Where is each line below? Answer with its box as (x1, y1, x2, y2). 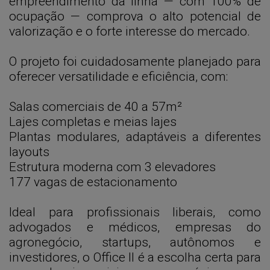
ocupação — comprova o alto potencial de (9, 9, 261, 24)
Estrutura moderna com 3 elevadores (9, 160, 216, 174)
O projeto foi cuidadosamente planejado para (9, 54, 261, 69)
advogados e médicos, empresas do (9, 220, 261, 234)
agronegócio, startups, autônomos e (9, 235, 261, 250)
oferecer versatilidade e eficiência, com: (9, 69, 228, 84)
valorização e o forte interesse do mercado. (9, 24, 250, 39)
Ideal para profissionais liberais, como (9, 205, 261, 219)
